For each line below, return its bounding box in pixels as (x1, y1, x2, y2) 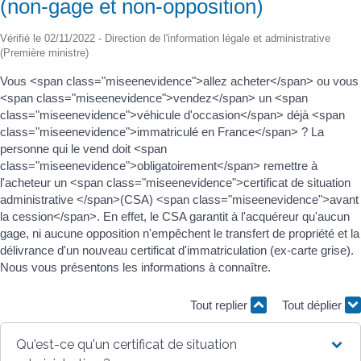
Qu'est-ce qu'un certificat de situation (16, 336, 238, 352)
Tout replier (190, 298, 251, 312)
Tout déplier (282, 298, 345, 312)
